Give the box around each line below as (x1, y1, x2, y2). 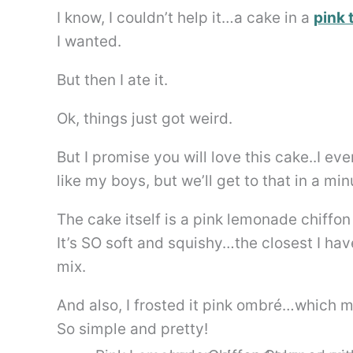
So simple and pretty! (57, 320, 208, 339)
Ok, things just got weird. (57, 110, 232, 128)
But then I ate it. (57, 71, 168, 90)
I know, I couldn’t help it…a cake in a (57, 9, 314, 28)
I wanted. (57, 32, 121, 51)
